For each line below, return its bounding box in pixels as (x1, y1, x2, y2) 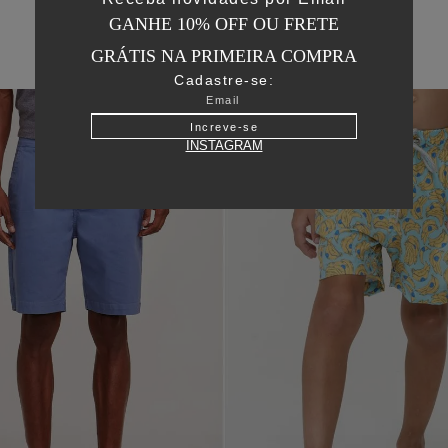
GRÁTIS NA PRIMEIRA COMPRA (91, 45, 357, 66)
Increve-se (190, 120, 258, 133)
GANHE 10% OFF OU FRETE (109, 13, 339, 34)
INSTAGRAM (185, 138, 263, 154)
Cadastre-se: (174, 71, 274, 88)
